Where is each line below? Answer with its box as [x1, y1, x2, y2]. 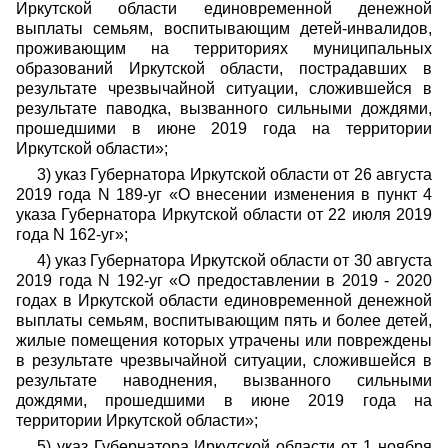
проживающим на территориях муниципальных [16, 40, 432, 57]
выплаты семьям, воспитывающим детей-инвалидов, [16, 20, 432, 37]
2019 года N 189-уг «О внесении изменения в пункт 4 [16, 186, 432, 203]
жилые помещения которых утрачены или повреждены [16, 332, 432, 349]
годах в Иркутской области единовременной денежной [16, 292, 432, 309]
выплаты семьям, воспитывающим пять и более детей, [16, 312, 432, 329]
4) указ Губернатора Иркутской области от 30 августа [36, 252, 432, 269]
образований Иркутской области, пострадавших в [16, 60, 432, 77]
